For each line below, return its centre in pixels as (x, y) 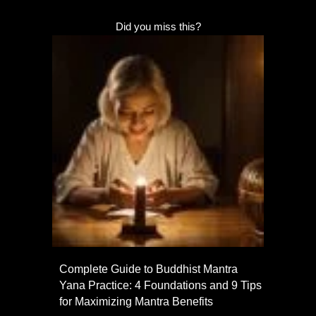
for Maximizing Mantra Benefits (136, 302)
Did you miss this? (158, 27)
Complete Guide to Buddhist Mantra (148, 269)
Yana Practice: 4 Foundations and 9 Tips (160, 286)
